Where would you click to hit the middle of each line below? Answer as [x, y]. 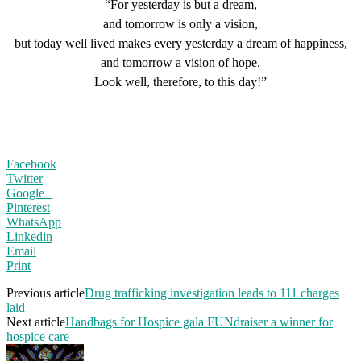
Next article [36, 322]
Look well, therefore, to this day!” [180, 81]
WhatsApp [34, 222]
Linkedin [29, 236]
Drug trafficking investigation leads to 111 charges [212, 293]
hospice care [38, 336]
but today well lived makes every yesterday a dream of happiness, [180, 43]
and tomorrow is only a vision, [180, 23]
